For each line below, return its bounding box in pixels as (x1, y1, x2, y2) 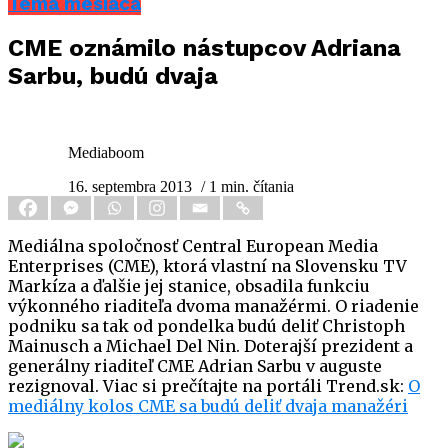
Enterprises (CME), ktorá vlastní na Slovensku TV (8, 256, 407, 277)
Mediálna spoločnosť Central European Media (8, 236, 378, 257)
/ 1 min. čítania (201, 178, 294, 196)
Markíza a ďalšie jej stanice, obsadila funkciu (8, 276, 370, 297)
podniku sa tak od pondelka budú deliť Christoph (8, 316, 405, 337)
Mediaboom (68, 144, 144, 162)
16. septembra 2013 (68, 178, 192, 196)
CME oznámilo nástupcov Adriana (8, 34, 401, 63)
